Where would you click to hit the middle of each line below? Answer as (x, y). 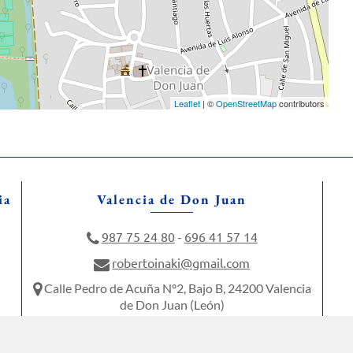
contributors (301, 103)
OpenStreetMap (247, 103)
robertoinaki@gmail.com (181, 262)
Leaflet (188, 103)
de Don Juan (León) (172, 305)
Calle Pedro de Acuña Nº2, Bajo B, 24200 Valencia (176, 288)
